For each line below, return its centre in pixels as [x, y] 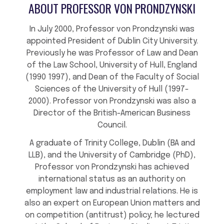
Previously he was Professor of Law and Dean [112, 53]
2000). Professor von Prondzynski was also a [112, 101]
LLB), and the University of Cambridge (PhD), [112, 155]
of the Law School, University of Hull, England [112, 65]
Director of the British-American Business [112, 113]
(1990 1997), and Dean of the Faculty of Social [112, 77]
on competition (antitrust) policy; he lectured [112, 215]
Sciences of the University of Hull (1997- [112, 89]
